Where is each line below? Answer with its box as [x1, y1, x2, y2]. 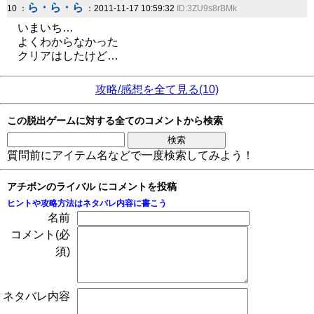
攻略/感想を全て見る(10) [95, 83, 219, 95]
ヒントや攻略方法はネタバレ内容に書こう [7, 198, 167, 208]
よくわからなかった [18, 36, 118, 48]
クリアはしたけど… [18, 50, 118, 62]
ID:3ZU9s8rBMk [177, 4, 237, 13]
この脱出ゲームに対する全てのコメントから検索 [7, 115, 223, 126]
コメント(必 [11, 228, 70, 240]
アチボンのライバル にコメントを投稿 [7, 181, 177, 192]
